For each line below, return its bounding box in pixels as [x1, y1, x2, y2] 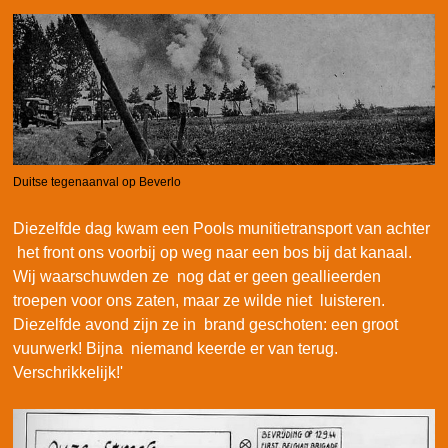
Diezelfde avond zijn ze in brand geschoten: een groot [13, 316, 398, 334]
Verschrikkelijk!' [13, 364, 123, 382]
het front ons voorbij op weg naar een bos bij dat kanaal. [13, 244, 412, 262]
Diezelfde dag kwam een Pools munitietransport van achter [13, 220, 430, 238]
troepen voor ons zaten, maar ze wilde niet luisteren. [13, 292, 385, 310]
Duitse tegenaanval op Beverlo [13, 175, 181, 190]
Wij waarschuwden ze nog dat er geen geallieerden [13, 268, 381, 286]
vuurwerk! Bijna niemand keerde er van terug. [13, 340, 338, 358]
